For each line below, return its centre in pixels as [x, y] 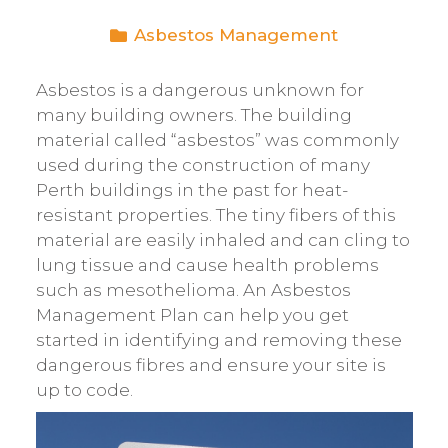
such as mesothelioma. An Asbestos [193, 290]
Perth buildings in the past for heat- [191, 190]
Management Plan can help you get [192, 315]
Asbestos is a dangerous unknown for [199, 90]
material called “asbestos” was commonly [217, 140]
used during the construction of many [202, 165]
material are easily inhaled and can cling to [222, 240]
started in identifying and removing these [218, 340]
